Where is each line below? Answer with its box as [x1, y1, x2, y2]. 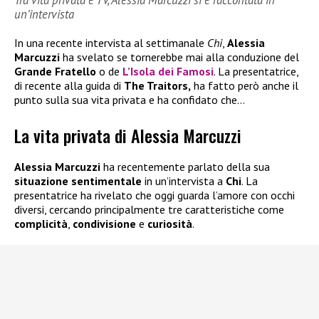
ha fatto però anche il [191, 78, 298, 93]
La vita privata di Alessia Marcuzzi [14, 122, 241, 149]
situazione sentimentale [14, 174, 142, 189]
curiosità [147, 216, 192, 231]
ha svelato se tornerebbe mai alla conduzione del [60, 49, 299, 64]
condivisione [73, 216, 136, 231]
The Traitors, [124, 78, 191, 93]
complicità [14, 216, 68, 231]
